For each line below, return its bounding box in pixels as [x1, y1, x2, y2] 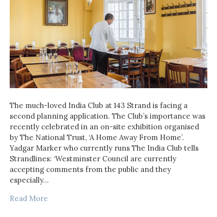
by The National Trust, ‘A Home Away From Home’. [10, 132, 184, 142]
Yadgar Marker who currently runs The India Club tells [10, 143, 199, 153]
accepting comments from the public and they [10, 164, 171, 174]
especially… [10, 175, 49, 185]
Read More [10, 193, 48, 203]
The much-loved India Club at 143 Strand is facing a [10, 100, 187, 110]
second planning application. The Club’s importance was [10, 111, 205, 121]
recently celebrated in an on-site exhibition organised [10, 122, 199, 131]
